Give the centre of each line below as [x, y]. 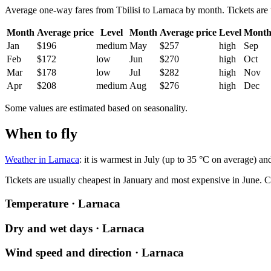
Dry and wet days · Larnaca [75, 228]
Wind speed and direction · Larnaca [94, 253]
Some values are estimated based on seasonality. [96, 108]
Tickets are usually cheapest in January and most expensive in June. [133, 180]
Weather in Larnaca [42, 160]
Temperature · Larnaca [63, 203]
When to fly [41, 134]
